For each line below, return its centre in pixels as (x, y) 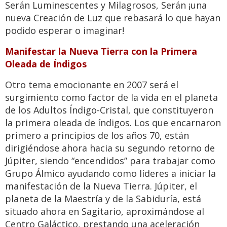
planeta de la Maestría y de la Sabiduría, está (103, 199)
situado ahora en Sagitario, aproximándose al (105, 212)
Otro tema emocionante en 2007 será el (92, 85)
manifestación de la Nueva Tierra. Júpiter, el (101, 186)
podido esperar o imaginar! (65, 31)
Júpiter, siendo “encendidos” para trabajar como (110, 161)
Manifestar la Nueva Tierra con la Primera (101, 51)
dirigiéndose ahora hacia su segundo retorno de (110, 148)
